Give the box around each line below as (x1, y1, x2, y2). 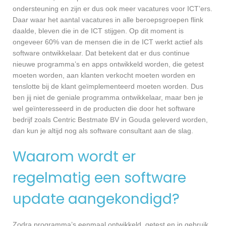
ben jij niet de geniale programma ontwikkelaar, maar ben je (13, 93, 203, 102)
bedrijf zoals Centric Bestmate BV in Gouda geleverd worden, (13, 116, 208, 124)
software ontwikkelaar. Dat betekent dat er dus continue (13, 49, 190, 58)
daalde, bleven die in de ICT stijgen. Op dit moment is (13, 27, 184, 35)
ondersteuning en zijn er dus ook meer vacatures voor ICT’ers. (13, 5, 212, 13)
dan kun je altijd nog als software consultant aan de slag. (13, 127, 193, 135)
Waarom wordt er (13, 147, 136, 167)
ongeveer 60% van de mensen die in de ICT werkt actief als (13, 38, 203, 46)
